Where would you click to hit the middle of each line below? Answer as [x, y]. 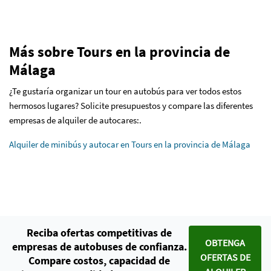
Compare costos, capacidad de [100, 260]
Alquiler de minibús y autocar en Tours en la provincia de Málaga [130, 144]
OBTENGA [225, 243]
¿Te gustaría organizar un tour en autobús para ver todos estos [125, 91]
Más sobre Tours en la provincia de [119, 52]
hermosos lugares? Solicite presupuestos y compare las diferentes [131, 106]
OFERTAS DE [225, 257]
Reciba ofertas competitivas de [100, 233]
